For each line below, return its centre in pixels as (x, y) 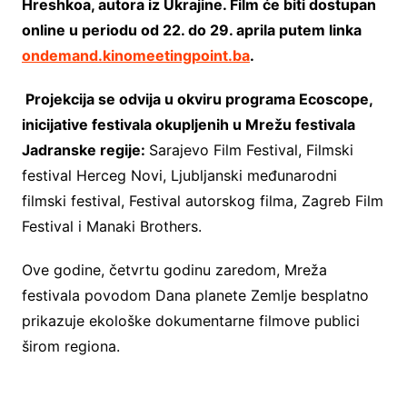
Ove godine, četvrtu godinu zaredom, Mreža (174, 270)
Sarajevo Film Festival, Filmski (251, 150)
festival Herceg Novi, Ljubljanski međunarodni (179, 176)
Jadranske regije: (85, 150)
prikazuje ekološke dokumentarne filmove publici (190, 321)
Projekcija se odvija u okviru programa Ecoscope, (199, 99)
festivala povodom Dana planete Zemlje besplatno (195, 296)
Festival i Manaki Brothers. (111, 227)
